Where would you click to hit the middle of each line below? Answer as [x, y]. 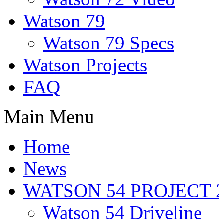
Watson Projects [85, 65]
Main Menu [49, 116]
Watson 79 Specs [109, 43]
